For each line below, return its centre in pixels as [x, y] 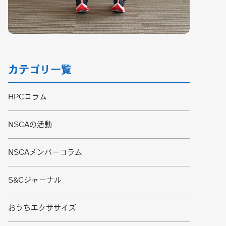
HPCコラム [27, 97]
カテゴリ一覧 [40, 70]
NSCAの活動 [30, 125]
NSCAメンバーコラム [45, 152]
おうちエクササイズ [42, 208]
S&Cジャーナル [35, 180]
